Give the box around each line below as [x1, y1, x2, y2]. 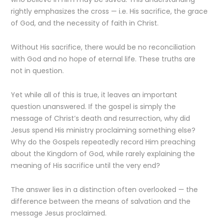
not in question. [11, 66, 64, 76]
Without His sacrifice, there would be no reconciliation [11, 42, 196, 52]
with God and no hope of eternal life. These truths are [11, 54, 196, 64]
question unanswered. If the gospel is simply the [11, 102, 176, 111]
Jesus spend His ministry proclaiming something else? [11, 125, 196, 135]
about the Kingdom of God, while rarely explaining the [11, 149, 195, 159]
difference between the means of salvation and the [11, 196, 191, 206]
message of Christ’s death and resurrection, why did [11, 113, 191, 123]
